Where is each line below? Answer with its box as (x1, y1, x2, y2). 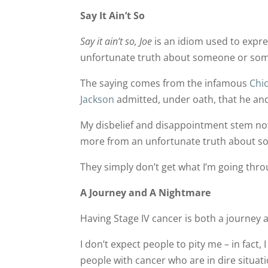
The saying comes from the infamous (80, 76, 250, 90)
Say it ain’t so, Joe (80, 34, 153, 48)
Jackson (80, 92, 115, 106)
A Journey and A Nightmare (80, 185, 211, 199)
